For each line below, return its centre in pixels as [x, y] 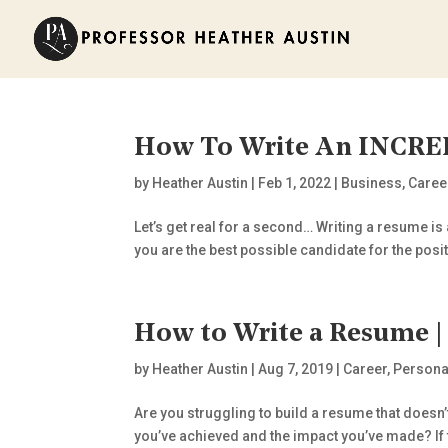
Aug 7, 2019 [296, 369]
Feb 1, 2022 [295, 183]
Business [372, 183]
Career [365, 369]
